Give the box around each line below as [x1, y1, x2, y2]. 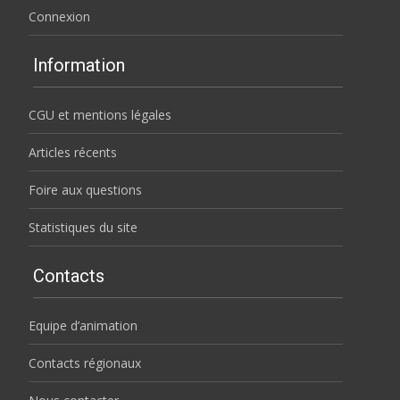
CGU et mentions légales [29, 106, 171, 124]
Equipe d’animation [29, 317, 137, 335]
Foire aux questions [29, 181, 142, 199]
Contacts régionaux [29, 354, 141, 372]
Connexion [29, 8, 90, 26]
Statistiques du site [29, 219, 137, 237]
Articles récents [29, 144, 117, 162]
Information [33, 54, 125, 77]
